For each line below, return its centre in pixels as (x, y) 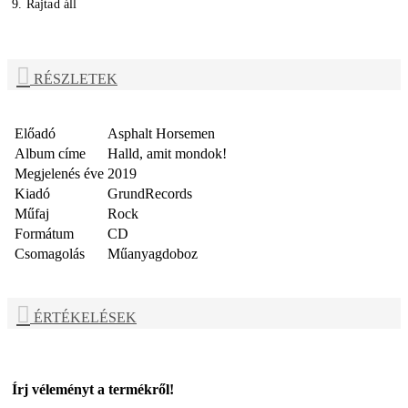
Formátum (44, 234)
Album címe (50, 154)
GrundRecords (150, 194)
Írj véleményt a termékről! (93, 389)
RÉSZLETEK (74, 78)
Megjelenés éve (59, 174)
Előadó (35, 134)
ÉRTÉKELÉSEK (83, 318)
